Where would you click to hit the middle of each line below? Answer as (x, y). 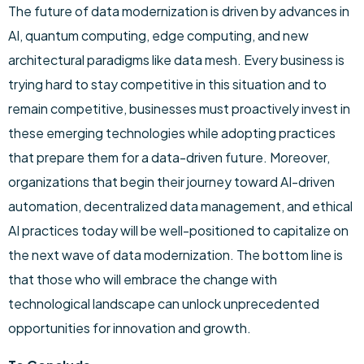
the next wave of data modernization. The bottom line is (175, 255)
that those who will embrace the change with (143, 279)
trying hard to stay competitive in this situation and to (167, 84)
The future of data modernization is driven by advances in (179, 11)
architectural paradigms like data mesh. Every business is (176, 60)
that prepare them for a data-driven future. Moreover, (169, 157)
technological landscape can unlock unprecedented (164, 303)
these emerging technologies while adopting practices (172, 133)
